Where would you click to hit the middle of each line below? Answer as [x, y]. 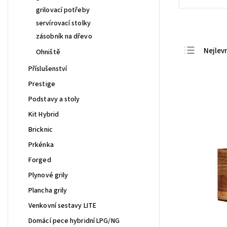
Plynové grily [48, 175]
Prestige [42, 84]
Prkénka [41, 145]
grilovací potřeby [63, 10]
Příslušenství [48, 69]
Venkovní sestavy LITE [63, 205]
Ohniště [48, 52]
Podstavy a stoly [54, 99]
